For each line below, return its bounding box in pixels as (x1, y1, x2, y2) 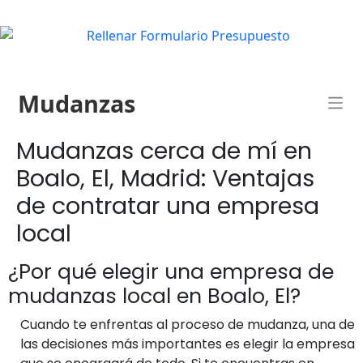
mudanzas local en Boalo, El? (8, 281, 301, 310)
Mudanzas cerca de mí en (16, 134, 312, 167)
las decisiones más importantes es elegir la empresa (20, 334, 355, 353)
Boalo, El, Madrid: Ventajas (16, 161, 314, 194)
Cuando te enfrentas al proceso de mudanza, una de (20, 314, 355, 334)
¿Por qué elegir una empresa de (8, 257, 334, 286)
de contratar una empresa (16, 189, 319, 222)
